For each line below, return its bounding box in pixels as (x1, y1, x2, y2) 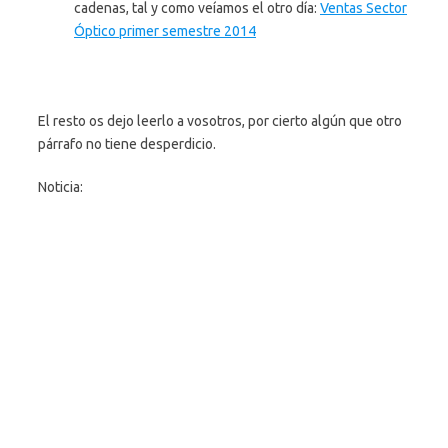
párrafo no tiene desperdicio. (38, 136, 216, 152)
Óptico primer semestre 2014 (74, 23, 256, 39)
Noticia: (38, 179, 83, 195)
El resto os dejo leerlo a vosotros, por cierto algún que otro (38, 113, 402, 129)
